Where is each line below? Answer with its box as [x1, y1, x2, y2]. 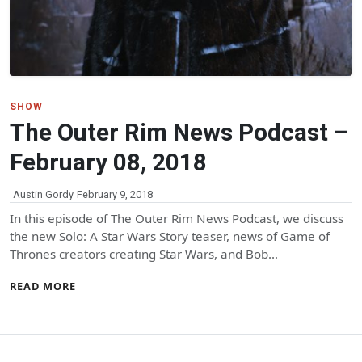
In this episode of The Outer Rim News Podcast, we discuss [10, 209, 343, 226]
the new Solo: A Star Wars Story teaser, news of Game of [10, 227, 330, 244]
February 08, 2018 [10, 148, 207, 176]
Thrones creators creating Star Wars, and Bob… [10, 245, 278, 262]
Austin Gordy [13, 187, 74, 200]
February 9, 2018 [77, 187, 153, 200]
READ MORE [10, 278, 76, 293]
